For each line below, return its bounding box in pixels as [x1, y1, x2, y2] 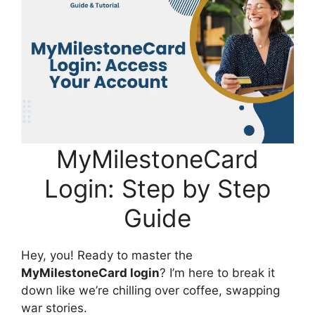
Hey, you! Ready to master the [21, 247, 193, 262]
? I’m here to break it [160, 265, 275, 280]
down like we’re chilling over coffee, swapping [21, 283, 280, 297]
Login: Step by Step [44, 173, 271, 203]
